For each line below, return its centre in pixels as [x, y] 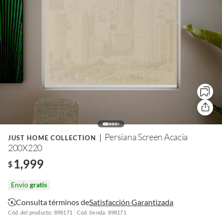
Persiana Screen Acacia [146, 137]
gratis [38, 184]
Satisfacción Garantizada [131, 202]
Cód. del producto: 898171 [40, 213]
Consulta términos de [53, 202]
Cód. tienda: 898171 [102, 213]
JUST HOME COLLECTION [52, 138]
